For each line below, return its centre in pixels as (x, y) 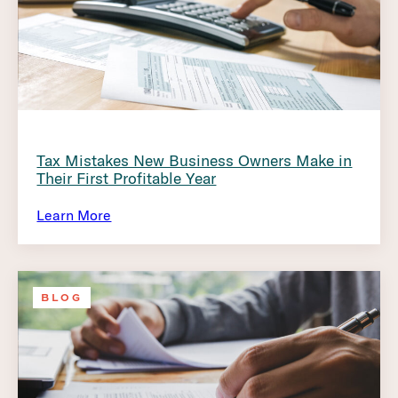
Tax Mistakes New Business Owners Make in (195, 161)
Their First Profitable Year (127, 179)
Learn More (74, 215)
